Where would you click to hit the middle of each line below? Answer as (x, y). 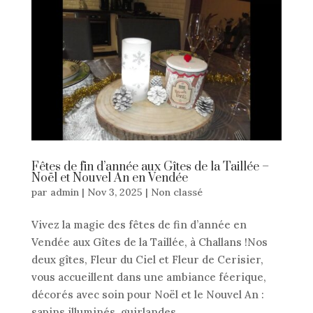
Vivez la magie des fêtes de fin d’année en (139, 225)
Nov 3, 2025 (115, 192)
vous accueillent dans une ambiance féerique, (148, 277)
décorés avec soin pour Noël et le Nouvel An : (147, 295)
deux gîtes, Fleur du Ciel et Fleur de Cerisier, (147, 260)
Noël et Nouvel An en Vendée (109, 179)
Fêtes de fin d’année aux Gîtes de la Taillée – (150, 167)
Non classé (176, 192)
